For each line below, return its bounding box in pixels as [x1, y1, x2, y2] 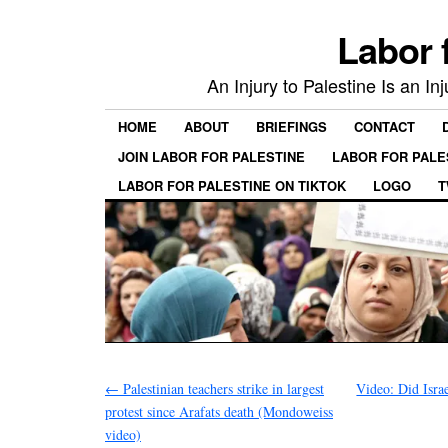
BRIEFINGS [256, 117, 327, 137]
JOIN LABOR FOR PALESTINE [118, 146, 305, 166]
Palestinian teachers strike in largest [119, 378, 324, 398]
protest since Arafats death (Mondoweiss [105, 401, 333, 421]
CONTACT [354, 117, 415, 137]
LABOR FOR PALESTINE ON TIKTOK [118, 175, 346, 195]
